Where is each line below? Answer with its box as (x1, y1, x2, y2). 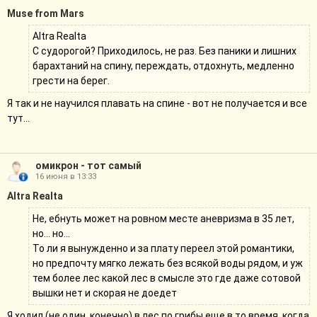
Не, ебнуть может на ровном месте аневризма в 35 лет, (33, 213, 294, 224)
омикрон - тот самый (35, 160, 142, 171)
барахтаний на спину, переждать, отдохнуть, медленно (33, 60, 294, 71)
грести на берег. (33, 75, 110, 86)
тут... (7, 113, 30, 124)
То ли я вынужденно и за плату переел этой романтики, (33, 243, 294, 254)
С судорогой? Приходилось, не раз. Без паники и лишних (33, 45, 296, 57)
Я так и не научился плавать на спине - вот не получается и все (7, 98, 307, 109)
